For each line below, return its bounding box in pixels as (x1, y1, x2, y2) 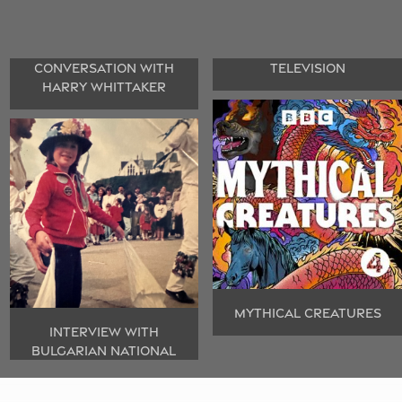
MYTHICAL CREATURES (233, 304, 381, 320)
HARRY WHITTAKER (41, 79, 166, 95)
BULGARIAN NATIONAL (31, 342, 177, 358)
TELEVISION (269, 60, 345, 76)
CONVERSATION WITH (33, 60, 174, 76)
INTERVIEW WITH (48, 323, 159, 339)
